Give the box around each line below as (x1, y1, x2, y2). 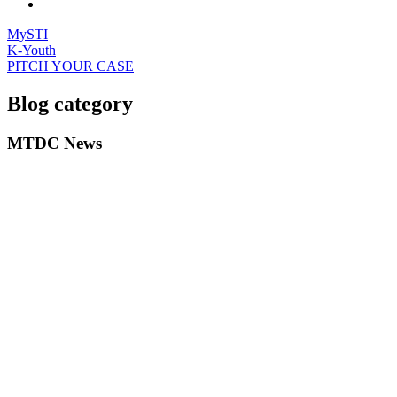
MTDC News (7, 133, 102, 152)
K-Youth (7, 43, 56, 58)
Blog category (7, 91, 133, 115)
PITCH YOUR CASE (7, 58, 134, 74)
